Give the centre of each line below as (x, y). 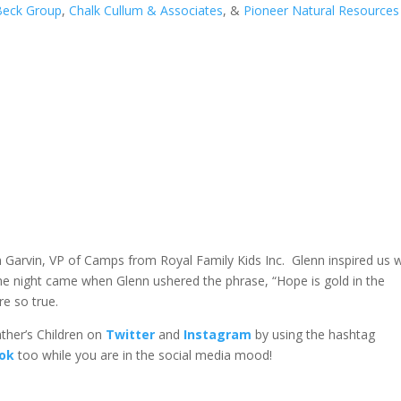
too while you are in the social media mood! (144, 355)
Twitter (131, 334)
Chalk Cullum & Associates (146, 10)
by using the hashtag (314, 334)
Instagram (218, 334)
